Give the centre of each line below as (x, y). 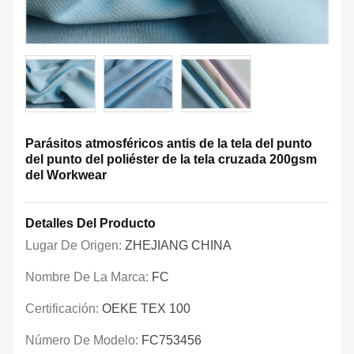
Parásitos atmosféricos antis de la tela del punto (169, 144)
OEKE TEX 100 (146, 309)
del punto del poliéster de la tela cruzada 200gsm (171, 160)
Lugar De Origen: (75, 246)
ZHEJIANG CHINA (178, 246)
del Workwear (66, 175)
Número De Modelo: (83, 341)
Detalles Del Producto (90, 224)
